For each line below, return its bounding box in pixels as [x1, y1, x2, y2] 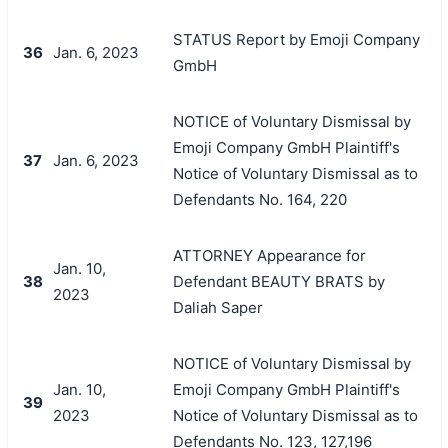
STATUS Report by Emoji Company [172, 29, 420, 49]
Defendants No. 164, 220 [172, 189, 347, 209]
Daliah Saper [172, 297, 263, 317]
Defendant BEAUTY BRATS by [172, 271, 385, 291]
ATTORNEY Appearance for [172, 245, 366, 265]
